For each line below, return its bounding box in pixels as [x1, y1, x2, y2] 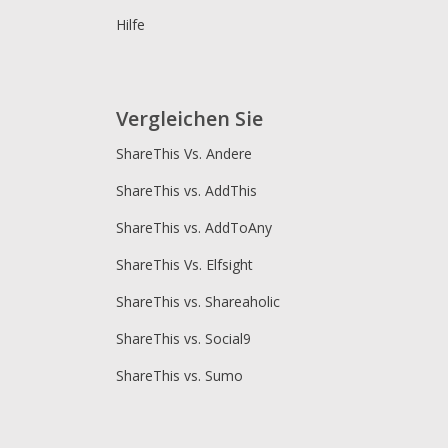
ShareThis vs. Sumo [116, 366, 243, 386]
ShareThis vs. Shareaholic [116, 292, 280, 312]
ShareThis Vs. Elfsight [116, 255, 253, 275]
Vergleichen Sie [116, 105, 263, 133]
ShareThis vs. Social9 [116, 329, 251, 349]
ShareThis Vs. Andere [116, 144, 252, 164]
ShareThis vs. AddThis [116, 181, 257, 201]
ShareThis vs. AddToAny [116, 218, 272, 238]
